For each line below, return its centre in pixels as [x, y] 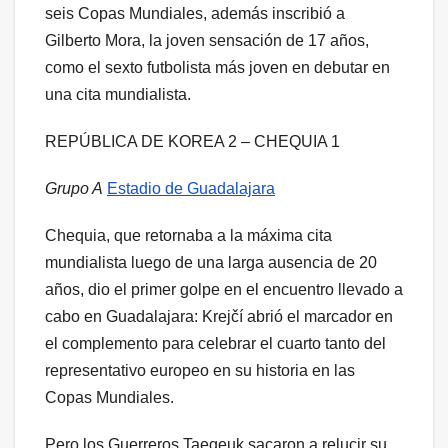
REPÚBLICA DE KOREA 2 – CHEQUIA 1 [192, 141]
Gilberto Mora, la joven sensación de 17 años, [207, 40]
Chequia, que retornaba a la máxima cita [188, 235]
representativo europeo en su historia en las [200, 370]
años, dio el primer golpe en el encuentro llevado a [224, 289]
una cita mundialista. [118, 94]
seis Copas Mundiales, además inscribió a [195, 13]
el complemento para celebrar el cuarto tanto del [215, 343]
